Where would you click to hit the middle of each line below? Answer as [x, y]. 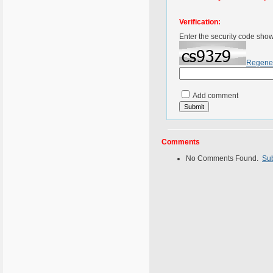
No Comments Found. [224, 158]
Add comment [215, 96]
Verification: [200, 22]
